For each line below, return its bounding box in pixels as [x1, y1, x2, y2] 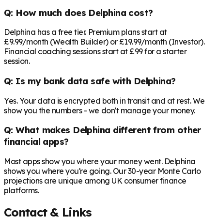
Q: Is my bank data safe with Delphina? [4, 75, 176, 87]
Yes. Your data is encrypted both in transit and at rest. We [4, 95, 205, 106]
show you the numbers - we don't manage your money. [4, 105, 195, 115]
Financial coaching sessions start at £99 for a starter [4, 46, 187, 57]
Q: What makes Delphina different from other [4, 124, 201, 136]
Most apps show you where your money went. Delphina [4, 156, 196, 167]
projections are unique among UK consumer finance [4, 176, 186, 186]
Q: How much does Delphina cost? [4, 6, 153, 18]
